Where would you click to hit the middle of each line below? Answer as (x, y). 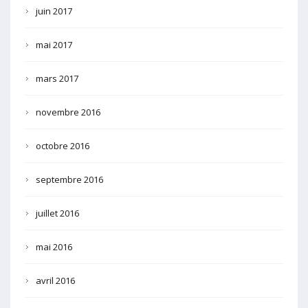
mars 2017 (57, 78)
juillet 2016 (57, 213)
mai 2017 (54, 44)
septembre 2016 (69, 179)
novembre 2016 (68, 112)
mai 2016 (54, 246)
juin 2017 (54, 11)
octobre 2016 (63, 145)
